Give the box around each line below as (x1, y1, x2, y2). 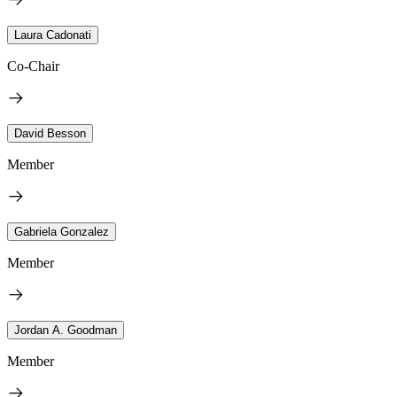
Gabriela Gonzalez (14, 224, 109, 238)
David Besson (14, 126, 86, 140)
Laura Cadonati (14, 27, 91, 42)
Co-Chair (7, 58, 59, 74)
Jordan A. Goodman (14, 323, 117, 337)
